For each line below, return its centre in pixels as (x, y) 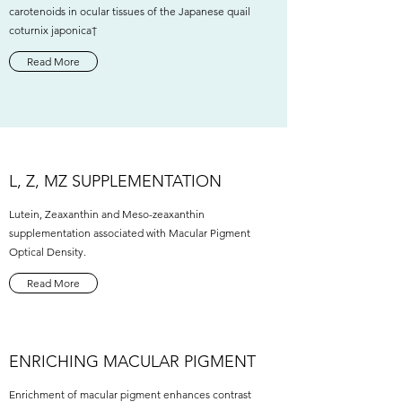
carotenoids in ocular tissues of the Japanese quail (130, 11)
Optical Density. (48, 252)
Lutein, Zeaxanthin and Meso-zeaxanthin (107, 214)
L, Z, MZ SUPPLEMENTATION (115, 181)
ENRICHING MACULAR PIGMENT (132, 362)
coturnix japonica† (53, 30)
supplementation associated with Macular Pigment (130, 233)
